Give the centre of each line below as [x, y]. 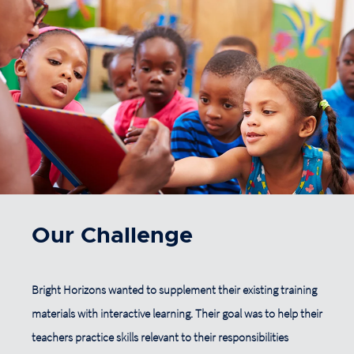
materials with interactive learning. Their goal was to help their [177, 313]
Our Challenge [112, 236]
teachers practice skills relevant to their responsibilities [160, 337]
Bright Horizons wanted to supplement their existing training [174, 290]
